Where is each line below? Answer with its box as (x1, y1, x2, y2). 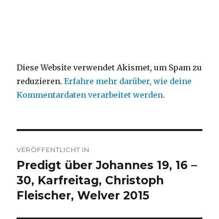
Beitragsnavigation (16, 133, 135, 148)
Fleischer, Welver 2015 (17, 189, 150, 203)
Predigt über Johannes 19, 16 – (17, 158, 197, 173)
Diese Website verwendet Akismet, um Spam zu (17, 63, 202, 73)
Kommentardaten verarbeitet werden (17, 90, 163, 100)
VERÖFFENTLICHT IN (17, 146, 90, 154)
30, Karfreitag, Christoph (17, 174, 164, 188)
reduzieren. (17, 76, 65, 87)
